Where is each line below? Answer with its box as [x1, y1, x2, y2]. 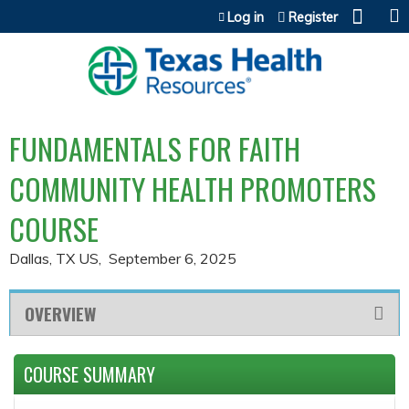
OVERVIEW [25, 299, 96, 327]
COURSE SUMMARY [24, 360, 155, 388]
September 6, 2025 [109, 248, 236, 267]
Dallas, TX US [9, 248, 99, 267]
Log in [227, 9, 264, 26]
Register [288, 9, 338, 26]
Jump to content [152, 2, 257, 20]
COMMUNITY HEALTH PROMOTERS [9, 166, 376, 210]
